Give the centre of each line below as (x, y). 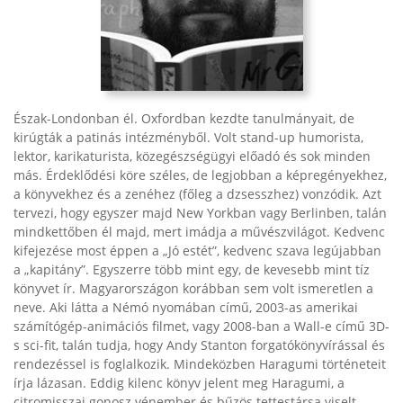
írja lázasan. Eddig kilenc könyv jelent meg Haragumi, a (179, 383)
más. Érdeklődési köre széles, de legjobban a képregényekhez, (200, 175)
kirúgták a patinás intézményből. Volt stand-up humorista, (188, 137)
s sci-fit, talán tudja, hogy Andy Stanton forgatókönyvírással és (199, 345)
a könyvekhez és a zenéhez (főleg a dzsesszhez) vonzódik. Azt (197, 194)
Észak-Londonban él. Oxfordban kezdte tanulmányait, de (184, 118)
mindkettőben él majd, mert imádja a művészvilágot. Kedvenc (199, 232)
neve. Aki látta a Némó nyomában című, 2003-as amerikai (186, 307)
